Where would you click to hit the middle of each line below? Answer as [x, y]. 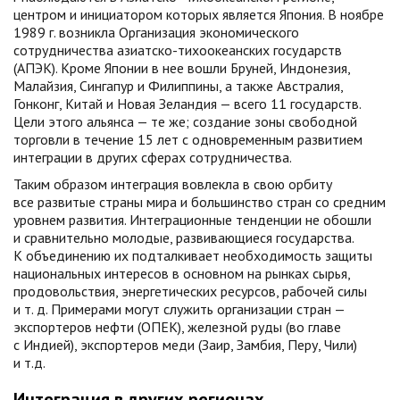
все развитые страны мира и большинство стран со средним [200, 202]
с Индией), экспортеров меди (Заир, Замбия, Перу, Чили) [185, 345]
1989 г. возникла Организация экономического [156, 32]
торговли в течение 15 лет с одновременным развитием [188, 139]
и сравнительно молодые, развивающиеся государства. [183, 237]
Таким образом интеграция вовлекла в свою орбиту [173, 184]
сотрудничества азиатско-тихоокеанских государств [178, 50]
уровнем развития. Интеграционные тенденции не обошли [192, 220]
